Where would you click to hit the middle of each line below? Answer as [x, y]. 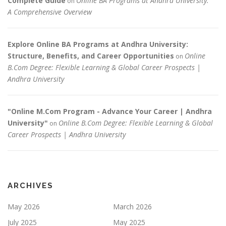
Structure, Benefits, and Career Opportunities [91, 56]
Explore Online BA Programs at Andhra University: [98, 44]
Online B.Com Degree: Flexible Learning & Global [136, 123]
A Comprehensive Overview [50, 12]
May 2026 [24, 207]
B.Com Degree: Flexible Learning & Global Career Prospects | [104, 68]
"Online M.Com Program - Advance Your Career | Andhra [110, 111]
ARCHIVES [31, 186]
